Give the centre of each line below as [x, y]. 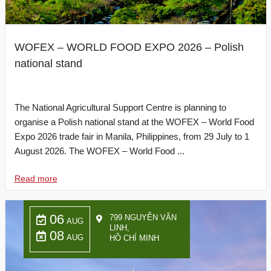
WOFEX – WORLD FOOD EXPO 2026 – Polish [129, 47]
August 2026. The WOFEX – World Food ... [99, 151]
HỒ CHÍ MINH [134, 238]
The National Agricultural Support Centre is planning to [120, 107]
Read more [36, 178]
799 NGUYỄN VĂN [143, 217]
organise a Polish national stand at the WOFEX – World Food [134, 122]
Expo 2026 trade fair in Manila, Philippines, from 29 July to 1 [132, 136]
